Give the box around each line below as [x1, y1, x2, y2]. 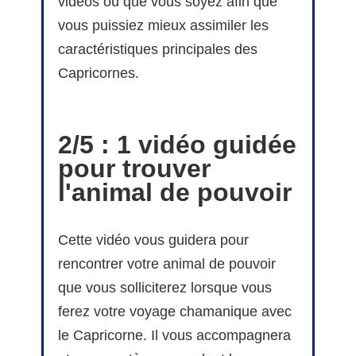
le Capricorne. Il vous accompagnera [58, 327, 291, 344]
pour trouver [58, 154, 211, 184]
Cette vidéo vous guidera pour [58, 232, 249, 249]
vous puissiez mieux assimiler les [58, 17, 269, 34]
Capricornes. [58, 65, 139, 82]
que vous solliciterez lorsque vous [58, 280, 272, 296]
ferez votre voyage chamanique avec [58, 304, 292, 320]
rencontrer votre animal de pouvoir [58, 256, 276, 273]
